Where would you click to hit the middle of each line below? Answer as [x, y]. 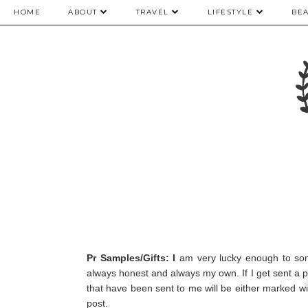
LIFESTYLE [230, 12]
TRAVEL [152, 12]
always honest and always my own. [164, 273]
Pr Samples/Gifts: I [133, 258]
